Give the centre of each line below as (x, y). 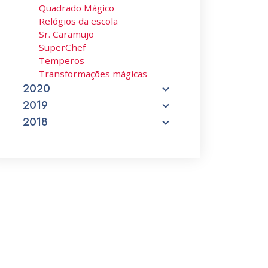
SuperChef (62, 47)
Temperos (62, 60)
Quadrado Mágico (77, 8)
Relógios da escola (78, 21)
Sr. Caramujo (66, 34)
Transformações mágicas (93, 74)
